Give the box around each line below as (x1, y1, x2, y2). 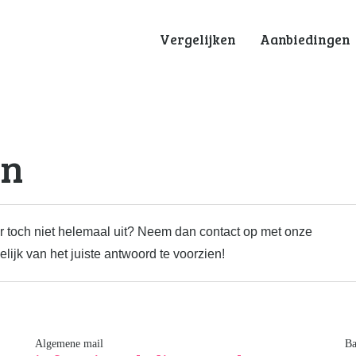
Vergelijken (160, 30, 236, 48)
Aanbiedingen (260, 30, 350, 48)
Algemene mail (35, 338, 103, 350)
